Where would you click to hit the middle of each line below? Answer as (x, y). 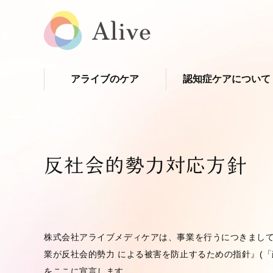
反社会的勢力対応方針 (145, 165)
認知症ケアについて (227, 79)
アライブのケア (105, 79)
